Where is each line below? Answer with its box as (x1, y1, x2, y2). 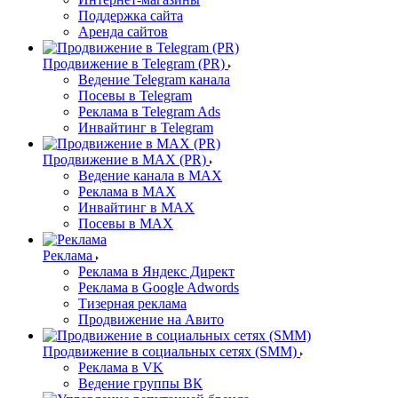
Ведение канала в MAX (78, 168, 222, 184)
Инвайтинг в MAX (78, 200, 195, 216)
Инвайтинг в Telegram (78, 120, 213, 136)
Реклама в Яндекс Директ (78, 264, 235, 280)
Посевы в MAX (78, 216, 173, 232)
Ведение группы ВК (78, 376, 203, 392)
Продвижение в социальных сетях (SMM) (43, 344, 297, 360)
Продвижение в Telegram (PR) (43, 56, 225, 72)
